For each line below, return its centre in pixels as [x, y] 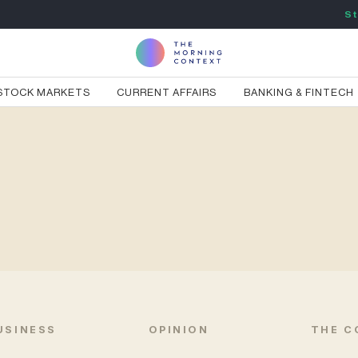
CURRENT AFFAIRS [167, 92]
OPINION [179, 330]
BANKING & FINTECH [299, 92]
